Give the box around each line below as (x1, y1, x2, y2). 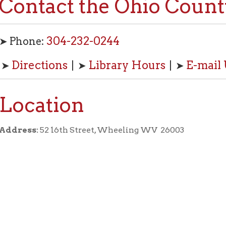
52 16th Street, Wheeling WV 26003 (10, 87, 142, 96)
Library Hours (54, 27, 124, 40)
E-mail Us (142, 27, 188, 40)
